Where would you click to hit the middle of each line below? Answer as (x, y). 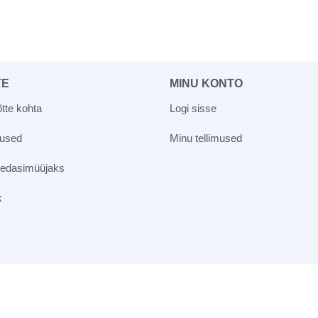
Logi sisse (193, 108)
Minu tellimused (206, 138)
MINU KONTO (206, 83)
